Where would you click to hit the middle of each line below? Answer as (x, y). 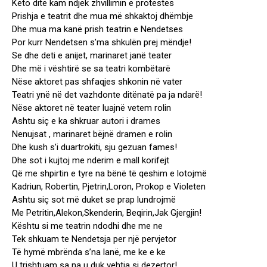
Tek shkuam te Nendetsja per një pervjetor (94, 239)
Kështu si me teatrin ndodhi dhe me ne (87, 226)
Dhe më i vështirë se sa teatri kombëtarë (91, 69)
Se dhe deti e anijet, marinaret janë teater (92, 56)
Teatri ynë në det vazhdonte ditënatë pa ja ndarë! (107, 95)
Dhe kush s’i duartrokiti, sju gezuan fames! (94, 148)
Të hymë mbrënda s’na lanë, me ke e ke (89, 252)
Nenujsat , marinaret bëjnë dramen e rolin (92, 134)
